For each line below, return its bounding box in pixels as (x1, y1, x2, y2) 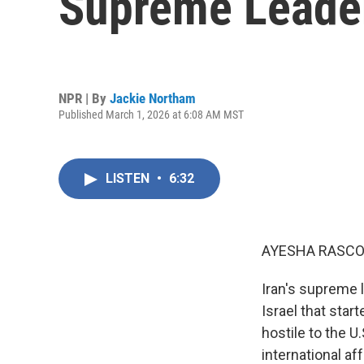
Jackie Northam (110, 89, 196, 106)
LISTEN (106, 171, 153, 186)
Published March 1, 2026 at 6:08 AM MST (58, 107, 244, 121)
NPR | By (58, 89, 110, 106)
